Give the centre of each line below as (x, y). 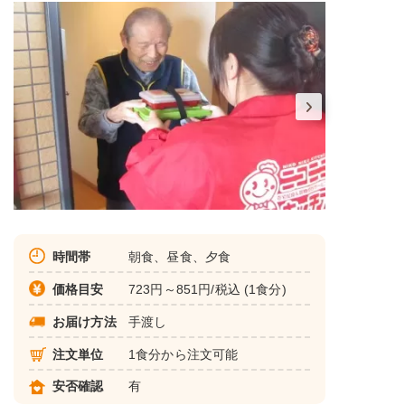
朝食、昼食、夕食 (180, 256)
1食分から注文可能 (184, 354)
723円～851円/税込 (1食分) (207, 289)
